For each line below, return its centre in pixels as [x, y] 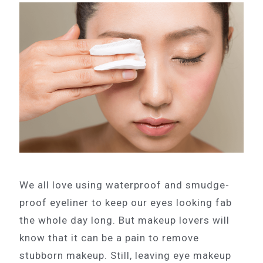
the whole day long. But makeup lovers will [124, 220]
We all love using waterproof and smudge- [124, 185]
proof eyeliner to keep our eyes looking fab [126, 202]
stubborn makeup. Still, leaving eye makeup [125, 255]
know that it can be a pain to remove [109, 237]
